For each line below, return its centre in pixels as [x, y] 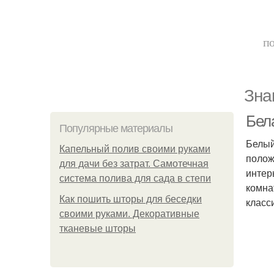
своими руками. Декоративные [129, 214]
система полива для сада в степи [135, 178]
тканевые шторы [98, 228]
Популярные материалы [116, 128]
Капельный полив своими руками [135, 149]
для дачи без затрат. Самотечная [134, 164]
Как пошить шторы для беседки [131, 199]
